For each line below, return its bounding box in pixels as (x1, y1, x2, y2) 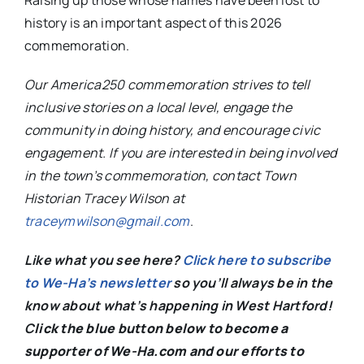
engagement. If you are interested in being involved (24, 144, 337, 162)
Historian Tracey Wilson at (24, 189, 185, 208)
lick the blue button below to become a (34, 319, 288, 338)
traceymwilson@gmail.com (24, 212, 190, 231)
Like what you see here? (24, 251, 183, 270)
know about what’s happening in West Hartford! (24, 297, 332, 315)
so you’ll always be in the (171, 274, 333, 292)
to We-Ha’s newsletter (24, 274, 171, 292)
